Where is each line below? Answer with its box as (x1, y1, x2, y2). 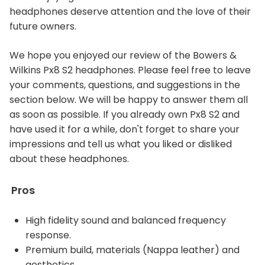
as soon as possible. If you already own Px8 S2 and (9, 108, 240, 121)
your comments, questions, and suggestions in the (9, 78, 240, 92)
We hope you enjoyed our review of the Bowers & (9, 49, 237, 62)
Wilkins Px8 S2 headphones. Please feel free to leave (9, 63, 251, 77)
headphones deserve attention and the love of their (9, 5, 251, 18)
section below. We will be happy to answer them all (9, 93, 248, 106)
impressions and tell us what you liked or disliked (9, 137, 232, 151)
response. (25, 228, 71, 242)
